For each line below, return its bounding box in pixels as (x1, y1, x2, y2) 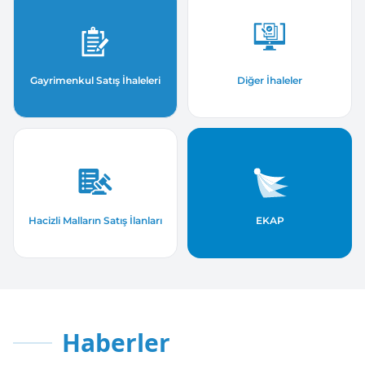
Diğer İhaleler (237, 74, 302, 87)
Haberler (62, 325, 170, 359)
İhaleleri (122, 74, 161, 87)
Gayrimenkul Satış (30, 74, 122, 87)
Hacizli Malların (29, 214, 103, 227)
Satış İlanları (103, 214, 162, 227)
